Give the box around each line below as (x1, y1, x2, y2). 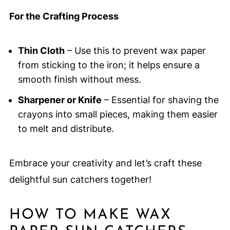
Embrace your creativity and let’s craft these (9, 158, 202, 169)
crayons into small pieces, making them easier (17, 109, 218, 120)
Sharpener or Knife (17, 94, 102, 106)
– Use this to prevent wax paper (64, 45, 206, 56)
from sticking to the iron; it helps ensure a (17, 60, 200, 71)
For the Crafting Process (9, 11, 119, 22)
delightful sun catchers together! (9, 174, 151, 185)
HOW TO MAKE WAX (9, 208, 171, 223)
